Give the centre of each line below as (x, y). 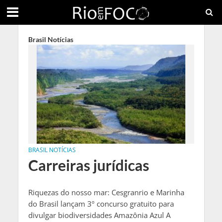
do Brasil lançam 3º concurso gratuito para (101, 204)
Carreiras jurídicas (88, 165)
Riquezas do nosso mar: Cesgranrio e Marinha (106, 192)
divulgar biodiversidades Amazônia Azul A (99, 215)
